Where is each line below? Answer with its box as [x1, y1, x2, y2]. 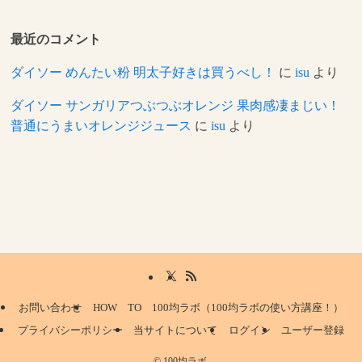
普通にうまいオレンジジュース [11, 119, 192, 133]
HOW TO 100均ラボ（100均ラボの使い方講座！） [92, 301, 343, 314]
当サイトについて [133, 323, 218, 336]
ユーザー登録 [281, 323, 345, 336]
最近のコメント [11, 32, 102, 46]
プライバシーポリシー [17, 323, 123, 336]
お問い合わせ [19, 301, 82, 314]
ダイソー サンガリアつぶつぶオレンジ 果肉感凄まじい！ [11, 99, 341, 113]
